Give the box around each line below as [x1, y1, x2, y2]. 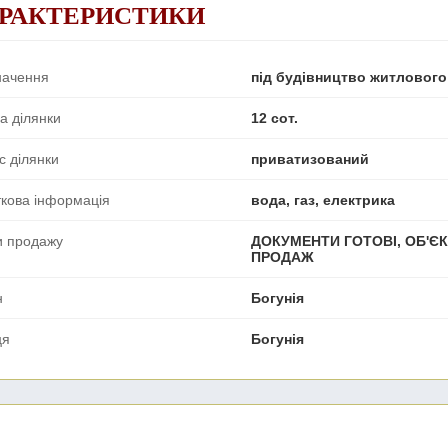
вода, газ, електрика [251, 191, 395, 208]
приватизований [251, 150, 369, 167]
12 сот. [251, 109, 298, 126]
